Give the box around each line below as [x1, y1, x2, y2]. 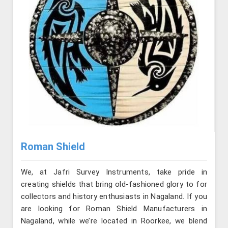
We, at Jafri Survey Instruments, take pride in [21, 167, 207, 177]
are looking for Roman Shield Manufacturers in [21, 204, 207, 214]
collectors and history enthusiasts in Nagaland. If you [21, 192, 207, 202]
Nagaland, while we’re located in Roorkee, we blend [21, 216, 207, 226]
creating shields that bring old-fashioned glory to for [21, 180, 207, 189]
